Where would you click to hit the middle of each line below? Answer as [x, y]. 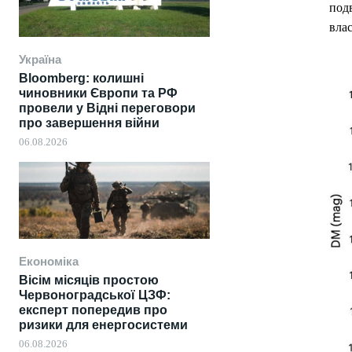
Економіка [49, 261]
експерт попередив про [93, 310]
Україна [40, 60]
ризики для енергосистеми [103, 324]
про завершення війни [89, 123]
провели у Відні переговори [107, 108]
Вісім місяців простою [89, 280]
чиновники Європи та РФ [98, 93]
